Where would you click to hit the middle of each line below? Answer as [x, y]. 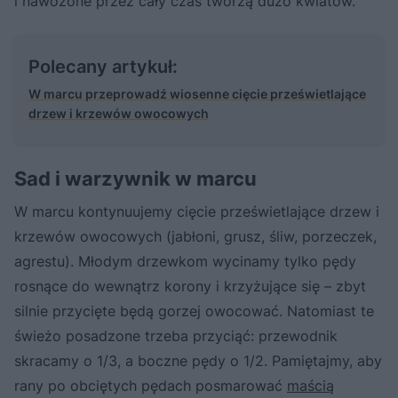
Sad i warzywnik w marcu [135, 179]
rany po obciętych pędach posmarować [151, 386]
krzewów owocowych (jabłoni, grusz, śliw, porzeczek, [195, 237]
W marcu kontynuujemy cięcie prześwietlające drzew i [197, 212]
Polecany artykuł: [103, 67]
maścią [310, 386]
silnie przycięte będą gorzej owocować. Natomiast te [194, 311]
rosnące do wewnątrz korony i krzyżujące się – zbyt [190, 287]
